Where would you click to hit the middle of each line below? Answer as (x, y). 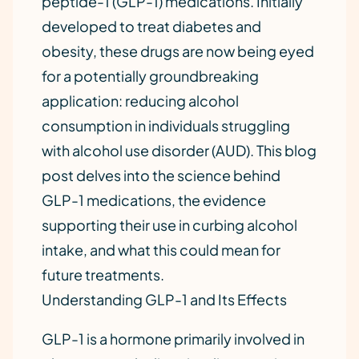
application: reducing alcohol (140, 101)
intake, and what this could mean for (161, 250)
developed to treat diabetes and (151, 26)
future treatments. (103, 274)
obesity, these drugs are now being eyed (178, 51)
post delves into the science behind (161, 175)
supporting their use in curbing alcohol (169, 225)
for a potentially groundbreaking (150, 76)
